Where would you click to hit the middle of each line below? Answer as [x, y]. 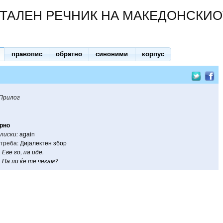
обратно [69, 54]
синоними [112, 54]
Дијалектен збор [43, 143]
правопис [27, 54]
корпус [153, 54]
